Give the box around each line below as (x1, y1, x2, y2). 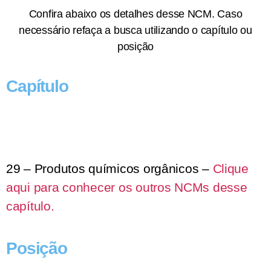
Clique (212, 162, 249, 175)
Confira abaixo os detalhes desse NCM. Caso (28, 8, 243, 20)
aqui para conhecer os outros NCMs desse (6, 180, 247, 194)
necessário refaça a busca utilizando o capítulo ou (19, 24, 252, 36)
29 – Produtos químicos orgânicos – (6, 162, 213, 175)
